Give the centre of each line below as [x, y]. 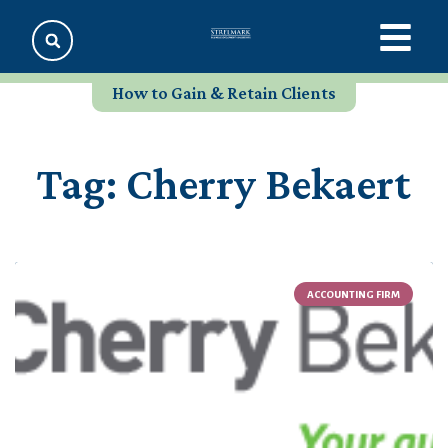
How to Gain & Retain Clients [224, 93]
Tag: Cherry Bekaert [224, 184]
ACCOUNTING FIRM [353, 294]
